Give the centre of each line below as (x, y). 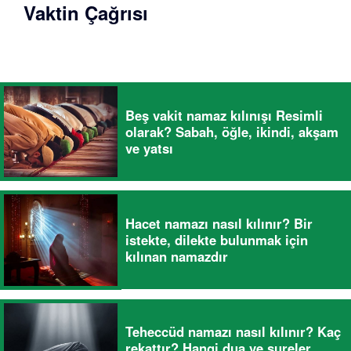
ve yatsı (149, 148)
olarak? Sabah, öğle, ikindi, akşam (232, 131)
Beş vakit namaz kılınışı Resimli (224, 115)
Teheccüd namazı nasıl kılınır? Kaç (233, 332)
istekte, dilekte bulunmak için (217, 239)
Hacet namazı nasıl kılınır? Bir (219, 223)
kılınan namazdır (177, 256)
